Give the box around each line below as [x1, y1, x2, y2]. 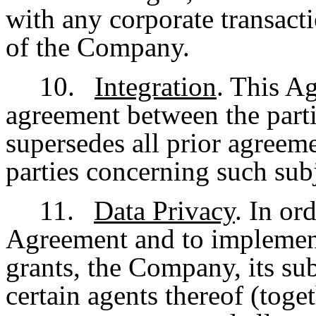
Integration [95, 71, 217, 102]
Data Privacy [94, 195, 235, 226]
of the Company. [6, 32, 190, 63]
